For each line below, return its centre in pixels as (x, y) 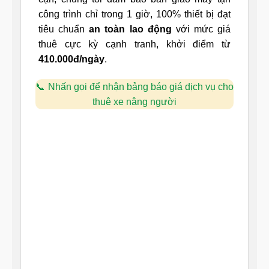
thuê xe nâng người (134, 101)
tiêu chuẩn (64, 29)
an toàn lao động (130, 29)
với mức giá (201, 29)
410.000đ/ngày (71, 59)
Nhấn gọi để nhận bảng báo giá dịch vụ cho (141, 86)
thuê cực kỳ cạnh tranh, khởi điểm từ (134, 44)
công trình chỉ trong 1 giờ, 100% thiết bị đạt (134, 14)
